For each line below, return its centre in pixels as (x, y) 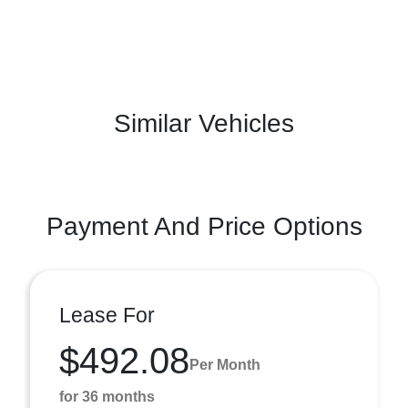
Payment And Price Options (204, 226)
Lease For (107, 315)
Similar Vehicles (204, 123)
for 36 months (107, 397)
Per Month (225, 364)
